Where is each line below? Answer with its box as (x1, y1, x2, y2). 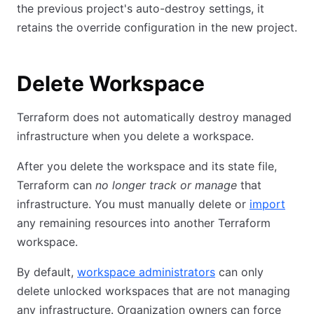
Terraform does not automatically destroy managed (17, 110, 292, 124)
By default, (17, 265, 77, 279)
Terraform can (17, 178, 95, 192)
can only (215, 265, 264, 279)
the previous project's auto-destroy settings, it (17, 1, 264, 15)
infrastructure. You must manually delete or (17, 197, 250, 211)
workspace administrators (77, 265, 215, 279)
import (250, 197, 285, 211)
